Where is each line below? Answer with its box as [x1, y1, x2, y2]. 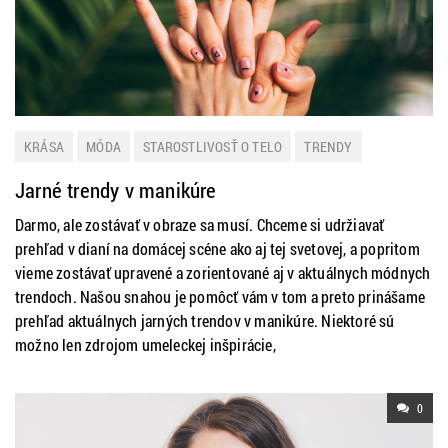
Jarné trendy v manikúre [15, 176, 217, 204]
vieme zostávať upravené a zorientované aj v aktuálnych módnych [15, 262, 431, 283]
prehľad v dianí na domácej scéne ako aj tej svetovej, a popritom [15, 238, 420, 259]
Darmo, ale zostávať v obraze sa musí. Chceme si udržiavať [15, 214, 385, 235]
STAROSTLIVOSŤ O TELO [143, 137, 283, 156]
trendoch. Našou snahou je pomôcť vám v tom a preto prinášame [15, 286, 426, 307]
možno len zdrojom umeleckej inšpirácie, [15, 334, 276, 355]
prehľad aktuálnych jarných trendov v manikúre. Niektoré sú [15, 310, 395, 331]
